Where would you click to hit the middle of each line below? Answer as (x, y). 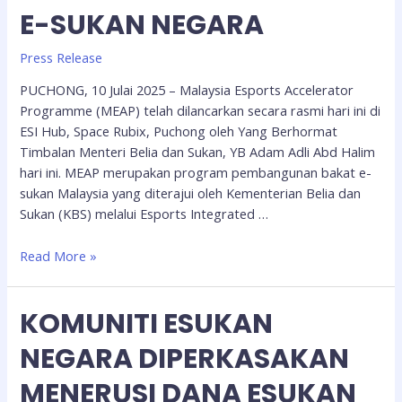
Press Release (61, 57)
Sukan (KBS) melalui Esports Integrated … (144, 214)
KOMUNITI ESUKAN (147, 324)
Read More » (59, 255)
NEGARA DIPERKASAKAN (185, 359)
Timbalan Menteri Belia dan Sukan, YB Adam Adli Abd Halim (198, 152)
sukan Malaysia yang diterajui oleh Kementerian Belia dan (191, 193)
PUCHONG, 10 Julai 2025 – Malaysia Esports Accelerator (187, 90)
